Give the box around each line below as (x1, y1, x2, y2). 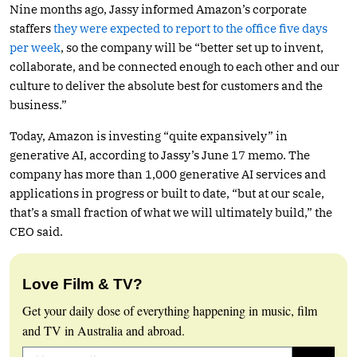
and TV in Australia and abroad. (22, 321, 185, 339)
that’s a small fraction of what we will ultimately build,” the (10, 204, 332, 220)
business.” (10, 96, 67, 112)
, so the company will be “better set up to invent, (61, 39, 324, 55)
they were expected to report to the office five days (53, 20, 328, 36)
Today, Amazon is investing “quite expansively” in (10, 127, 288, 143)
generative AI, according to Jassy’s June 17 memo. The (10, 147, 310, 163)
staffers (10, 20, 53, 36)
